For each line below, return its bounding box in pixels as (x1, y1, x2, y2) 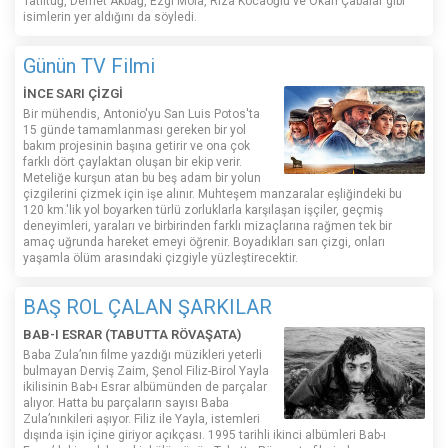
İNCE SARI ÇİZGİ (23, 86, 123, 102)
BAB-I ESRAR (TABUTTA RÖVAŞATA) (23, 327, 241, 343)
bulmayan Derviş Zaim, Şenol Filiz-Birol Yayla (23, 364, 269, 379)
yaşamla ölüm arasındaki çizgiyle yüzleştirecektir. (23, 251, 298, 266)
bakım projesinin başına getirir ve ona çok (23, 139, 250, 154)
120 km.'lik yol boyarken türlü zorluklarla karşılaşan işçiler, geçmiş (23, 203, 383, 218)
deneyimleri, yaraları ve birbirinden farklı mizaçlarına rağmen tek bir (23, 219, 392, 234)
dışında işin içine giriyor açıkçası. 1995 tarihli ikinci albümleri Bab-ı (23, 428, 386, 443)
